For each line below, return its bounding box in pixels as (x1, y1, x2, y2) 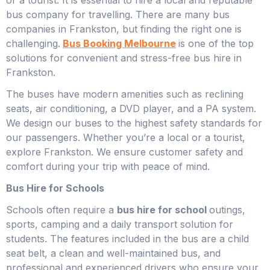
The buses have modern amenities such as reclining (6, 87, 243, 100)
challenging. (6, 37, 60, 49)
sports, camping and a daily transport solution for (6, 218, 233, 230)
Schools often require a (6, 203, 117, 216)
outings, (209, 203, 245, 216)
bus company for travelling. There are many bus (6, 8, 230, 20)
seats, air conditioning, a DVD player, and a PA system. (6, 102, 256, 115)
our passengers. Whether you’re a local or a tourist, (6, 131, 245, 143)
